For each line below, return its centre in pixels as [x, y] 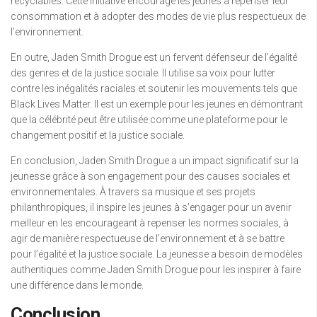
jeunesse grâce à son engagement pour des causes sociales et [150, 177]
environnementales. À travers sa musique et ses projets [133, 192]
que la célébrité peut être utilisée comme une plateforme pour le [149, 120]
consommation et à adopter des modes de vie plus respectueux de [158, 17]
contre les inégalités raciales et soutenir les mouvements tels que [154, 89]
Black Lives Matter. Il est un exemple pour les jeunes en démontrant [157, 104]
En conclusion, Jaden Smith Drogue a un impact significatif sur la [155, 161]
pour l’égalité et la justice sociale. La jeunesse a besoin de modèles [157, 254]
